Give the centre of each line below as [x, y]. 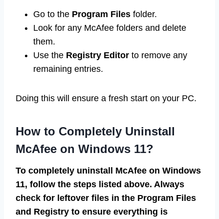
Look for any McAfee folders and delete [110, 28]
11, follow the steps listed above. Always [100, 184]
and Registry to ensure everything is [92, 211]
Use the [50, 55]
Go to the [53, 14]
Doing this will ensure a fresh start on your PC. [106, 98]
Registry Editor [98, 55]
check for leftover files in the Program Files [106, 198]
